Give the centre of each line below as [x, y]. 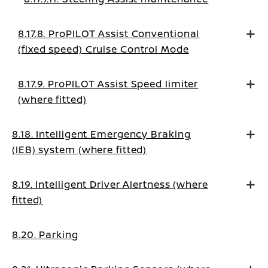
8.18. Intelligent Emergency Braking [101, 134]
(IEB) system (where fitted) [80, 150]
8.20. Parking [45, 234]
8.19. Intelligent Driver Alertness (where [110, 184]
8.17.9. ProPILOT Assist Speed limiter [108, 84]
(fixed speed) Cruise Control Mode [103, 49]
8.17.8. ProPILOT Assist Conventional [109, 33]
